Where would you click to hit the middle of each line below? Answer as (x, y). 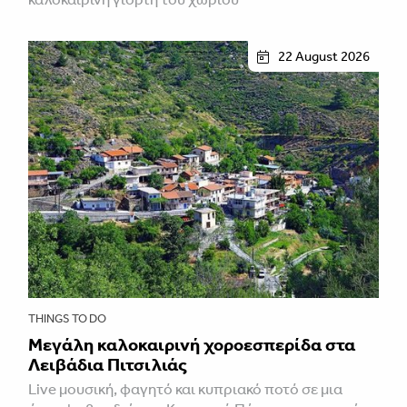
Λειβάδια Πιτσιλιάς (108, 365)
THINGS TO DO (67, 319)
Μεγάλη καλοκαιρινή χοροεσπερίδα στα (192, 345)
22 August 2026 (324, 57)
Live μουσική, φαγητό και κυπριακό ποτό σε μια (185, 389)
